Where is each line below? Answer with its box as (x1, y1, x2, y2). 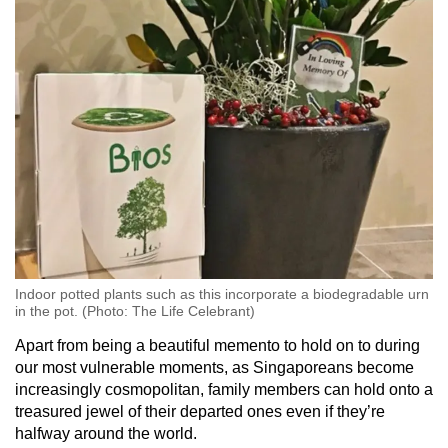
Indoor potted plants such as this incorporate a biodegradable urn (15, 285, 429, 302)
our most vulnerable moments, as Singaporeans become (15, 358, 414, 376)
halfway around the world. (15, 424, 197, 442)
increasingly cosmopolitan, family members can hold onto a (15, 380, 433, 398)
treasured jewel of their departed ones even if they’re (15, 402, 385, 420)
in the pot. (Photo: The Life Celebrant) (15, 302, 255, 319)
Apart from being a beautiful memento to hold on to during (15, 336, 420, 354)
